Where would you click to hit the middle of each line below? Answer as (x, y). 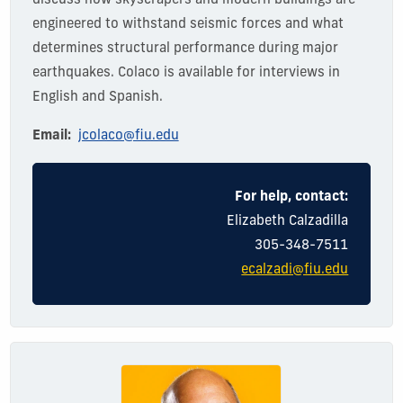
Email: (51, 136)
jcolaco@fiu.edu (128, 136)
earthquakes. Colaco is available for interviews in (186, 73)
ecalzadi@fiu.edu (295, 270)
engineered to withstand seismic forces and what (188, 24)
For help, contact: (292, 197)
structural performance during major (220, 49)
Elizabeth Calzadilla (288, 221)
